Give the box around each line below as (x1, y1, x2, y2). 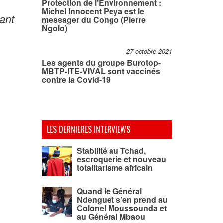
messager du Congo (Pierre (41, 14, 146, 25)
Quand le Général (76, 185, 142, 197)
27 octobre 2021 (126, 47, 172, 56)
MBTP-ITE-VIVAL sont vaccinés (41, 65, 160, 77)
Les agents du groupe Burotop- (41, 57, 161, 68)
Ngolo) (41, 22, 67, 34)
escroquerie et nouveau (76, 153, 166, 165)
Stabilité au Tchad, (76, 145, 146, 156)
